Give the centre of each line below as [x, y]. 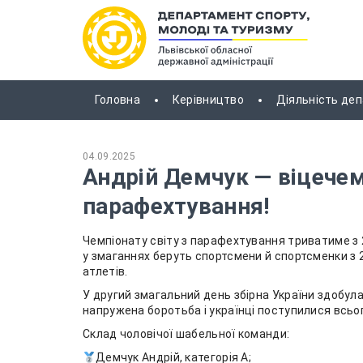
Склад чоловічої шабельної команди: [186, 334]
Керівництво [208, 100]
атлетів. [105, 272]
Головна [117, 100]
